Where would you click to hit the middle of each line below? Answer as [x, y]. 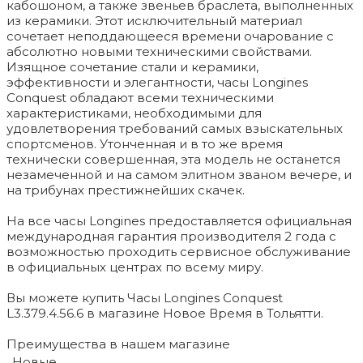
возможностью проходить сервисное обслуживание [179, 252]
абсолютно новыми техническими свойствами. [159, 52]
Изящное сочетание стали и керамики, [132, 67]
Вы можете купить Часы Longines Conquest [145, 298]
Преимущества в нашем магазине [118, 344]
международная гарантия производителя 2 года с [171, 237]
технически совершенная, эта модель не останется [173, 160]
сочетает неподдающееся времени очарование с [170, 36]
